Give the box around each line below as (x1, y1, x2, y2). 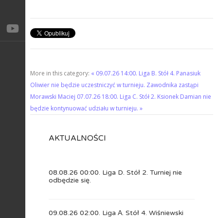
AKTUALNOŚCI (49, 133, 106, 143)
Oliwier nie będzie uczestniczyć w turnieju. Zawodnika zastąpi (30, 81, 199, 89)
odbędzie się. (49, 176, 91, 184)
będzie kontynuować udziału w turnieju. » (30, 104, 143, 112)
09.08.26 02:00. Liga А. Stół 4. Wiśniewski (49, 209, 183, 217)
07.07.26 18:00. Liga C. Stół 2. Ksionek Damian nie (77, 92, 211, 101)
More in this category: (30, 69, 90, 77)
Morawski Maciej (30, 92, 75, 101)
